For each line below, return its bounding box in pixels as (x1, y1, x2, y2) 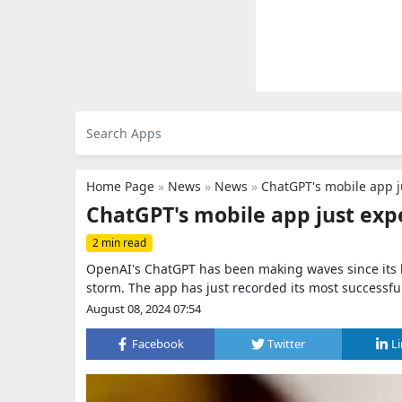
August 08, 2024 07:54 (86, 301, 201, 317)
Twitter (267, 336, 305, 352)
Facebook (132, 336, 185, 352)
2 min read (92, 235, 146, 250)
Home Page (86, 178, 154, 195)
